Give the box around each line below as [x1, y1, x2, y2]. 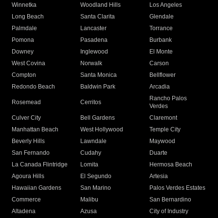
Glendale [149, 13, 174, 20]
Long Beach [12, 13, 44, 20]
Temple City [149, 126, 181, 133]
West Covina [12, 60, 45, 67]
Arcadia [149, 83, 170, 90]
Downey [12, 48, 34, 55]
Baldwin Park [80, 83, 116, 90]
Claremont [149, 114, 177, 121]
